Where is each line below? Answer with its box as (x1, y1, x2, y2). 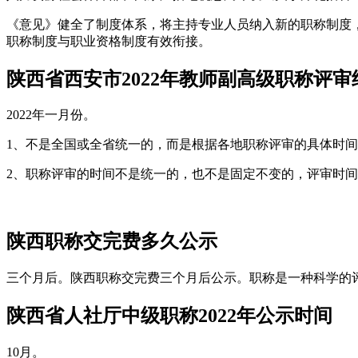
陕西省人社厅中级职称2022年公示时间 (6, 305, 332, 327)
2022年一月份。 (6, 108, 96, 122)
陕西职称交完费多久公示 (6, 231, 217, 253)
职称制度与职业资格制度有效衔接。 (6, 34, 211, 48)
